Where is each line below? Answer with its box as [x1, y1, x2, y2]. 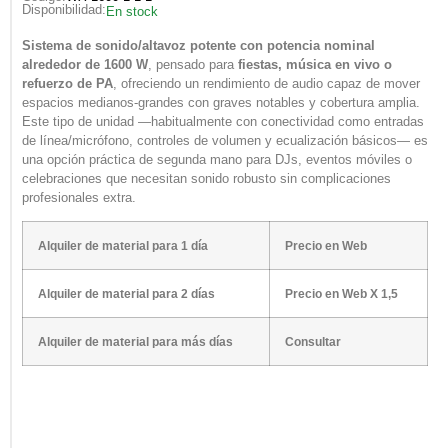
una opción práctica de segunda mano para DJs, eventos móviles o [22, 151, 412, 167]
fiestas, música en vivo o [238, 56, 392, 72]
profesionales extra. [22, 189, 136, 205]
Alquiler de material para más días [38, 335, 233, 349]
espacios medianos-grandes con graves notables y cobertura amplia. [22, 94, 420, 110]
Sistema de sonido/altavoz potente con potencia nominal [22, 37, 375, 53]
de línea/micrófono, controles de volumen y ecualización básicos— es [22, 132, 428, 148]
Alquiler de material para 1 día [38, 239, 208, 253]
